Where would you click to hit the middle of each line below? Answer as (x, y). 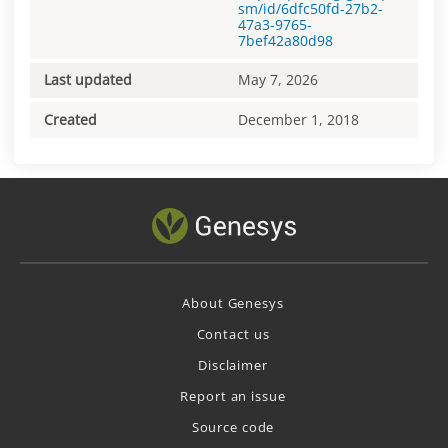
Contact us (233, 334)
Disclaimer (233, 365)
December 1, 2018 (298, 119)
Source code (233, 427)
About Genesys (233, 303)
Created (70, 119)
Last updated (88, 80)
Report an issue (233, 396)
